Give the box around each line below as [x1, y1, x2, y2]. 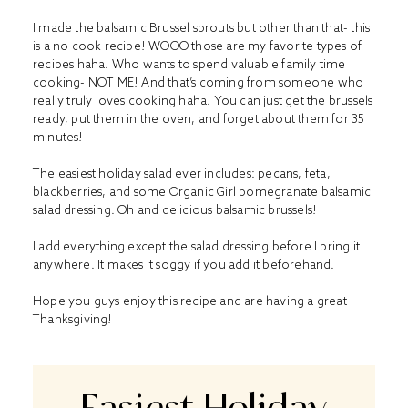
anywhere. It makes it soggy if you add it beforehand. [33, 257, 335, 272]
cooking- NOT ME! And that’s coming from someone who [33, 75, 364, 90]
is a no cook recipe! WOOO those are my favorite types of [33, 38, 362, 54]
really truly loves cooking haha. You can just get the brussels [33, 93, 373, 108]
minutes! [33, 129, 84, 145]
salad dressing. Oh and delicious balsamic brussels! [33, 202, 318, 218]
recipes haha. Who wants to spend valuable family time [33, 56, 346, 72]
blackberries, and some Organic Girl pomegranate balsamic [33, 184, 372, 199]
